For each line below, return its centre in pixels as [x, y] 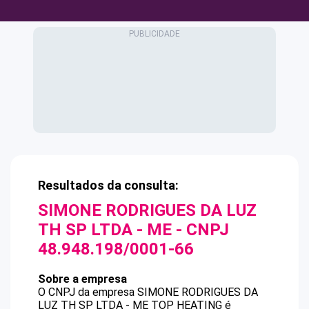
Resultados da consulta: [108, 185]
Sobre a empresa [82, 279]
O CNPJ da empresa [88, 292]
